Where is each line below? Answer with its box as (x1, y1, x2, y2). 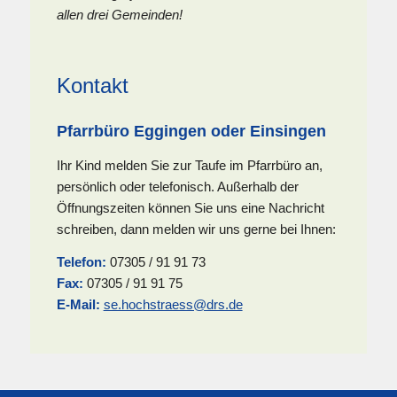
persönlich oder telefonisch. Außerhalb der (56, 179, 299, 195)
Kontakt (56, 74, 128, 98)
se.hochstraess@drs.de (103, 296, 243, 312)
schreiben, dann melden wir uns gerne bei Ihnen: (56, 222, 336, 237)
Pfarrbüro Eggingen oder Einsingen (56, 122, 326, 141)
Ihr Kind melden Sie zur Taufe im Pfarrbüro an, (56, 158, 323, 174)
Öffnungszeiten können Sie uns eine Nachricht (56, 200, 324, 216)
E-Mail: (56, 296, 100, 312)
